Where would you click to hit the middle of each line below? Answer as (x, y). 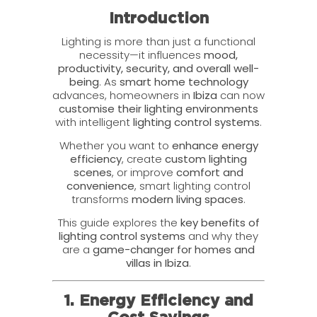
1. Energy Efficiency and (158, 300)
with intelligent (94, 122)
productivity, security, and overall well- (158, 68)
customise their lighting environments (158, 108)
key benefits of (220, 223)
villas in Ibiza (157, 263)
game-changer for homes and (174, 250)
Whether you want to (115, 146)
